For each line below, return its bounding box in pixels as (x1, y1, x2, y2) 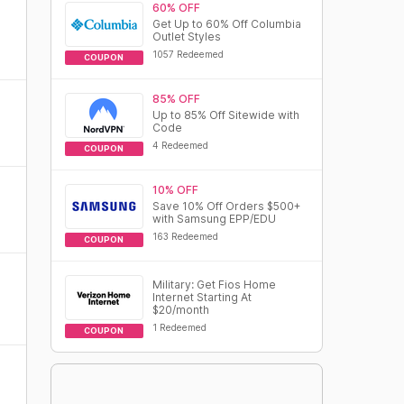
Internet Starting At (151, 290, 252, 304)
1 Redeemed (151, 322, 207, 333)
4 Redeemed (151, 140, 208, 151)
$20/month (151, 303, 209, 317)
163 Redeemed (151, 231, 218, 242)
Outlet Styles (151, 30, 221, 43)
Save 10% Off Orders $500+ (151, 199, 300, 213)
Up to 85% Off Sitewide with (151, 108, 299, 122)
